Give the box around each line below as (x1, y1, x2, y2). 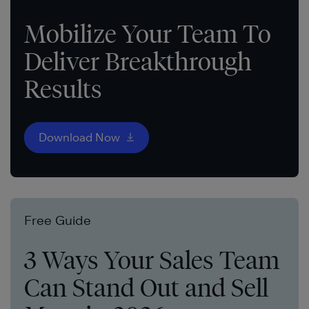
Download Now (39, 130, 123, 144)
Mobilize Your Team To (24, 18, 271, 49)
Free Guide (24, 212, 91, 228)
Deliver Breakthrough (24, 46, 252, 77)
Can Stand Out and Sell (24, 272, 268, 303)
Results (24, 73, 102, 104)
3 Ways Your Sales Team (24, 244, 279, 275)
